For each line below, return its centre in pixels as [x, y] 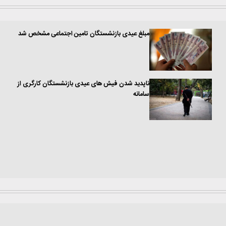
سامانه [142, 94]
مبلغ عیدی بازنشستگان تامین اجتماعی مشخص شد [84, 34]
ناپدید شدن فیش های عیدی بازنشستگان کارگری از [83, 84]
